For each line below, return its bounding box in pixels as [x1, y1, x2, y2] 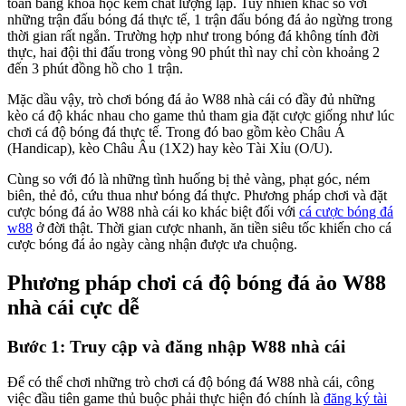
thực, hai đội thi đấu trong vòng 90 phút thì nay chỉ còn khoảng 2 [7, 43, 380, 60]
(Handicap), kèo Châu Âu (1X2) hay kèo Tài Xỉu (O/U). [7, 140, 333, 156]
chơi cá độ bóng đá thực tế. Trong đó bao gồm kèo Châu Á [7, 123, 345, 140]
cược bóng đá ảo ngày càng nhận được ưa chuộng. [7, 236, 297, 252]
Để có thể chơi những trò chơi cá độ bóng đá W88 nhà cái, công [7, 374, 374, 391]
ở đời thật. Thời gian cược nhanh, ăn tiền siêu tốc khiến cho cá [33, 219, 391, 236]
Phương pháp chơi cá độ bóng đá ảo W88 [7, 270, 386, 295]
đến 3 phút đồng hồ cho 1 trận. [7, 60, 183, 76]
